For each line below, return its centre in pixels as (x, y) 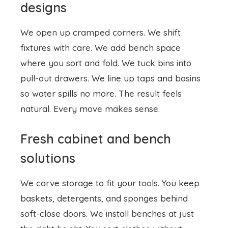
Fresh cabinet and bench (96, 77)
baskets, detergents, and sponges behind (104, 137)
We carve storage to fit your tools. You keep (110, 122)
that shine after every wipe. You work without (112, 198)
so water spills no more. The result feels (101, 32)
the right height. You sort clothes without (101, 167)
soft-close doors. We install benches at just (107, 152)
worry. (33, 213)
